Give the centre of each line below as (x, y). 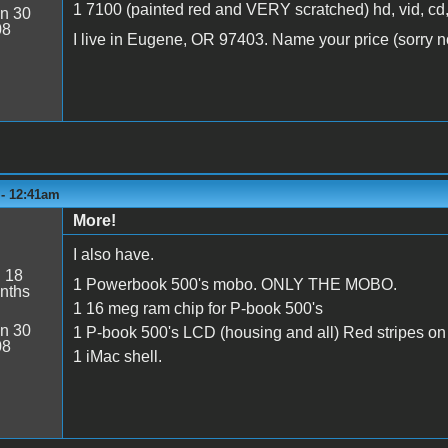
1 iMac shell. (117, 356)
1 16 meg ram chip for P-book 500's (197, 308)
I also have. (113, 254)
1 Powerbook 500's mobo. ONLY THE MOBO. (234, 284)
